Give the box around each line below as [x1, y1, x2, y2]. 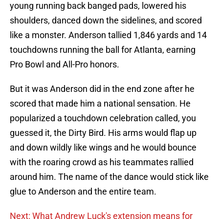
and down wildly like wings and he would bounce [10, 142, 197, 153]
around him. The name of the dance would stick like [10, 172, 209, 182]
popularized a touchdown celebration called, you [10, 113, 196, 124]
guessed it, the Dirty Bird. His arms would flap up [10, 128, 197, 138]
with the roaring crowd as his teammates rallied [10, 157, 194, 168]
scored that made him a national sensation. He [10, 98, 191, 109]
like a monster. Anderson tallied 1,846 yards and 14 [10, 30, 207, 41]
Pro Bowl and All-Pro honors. [10, 59, 119, 70]
